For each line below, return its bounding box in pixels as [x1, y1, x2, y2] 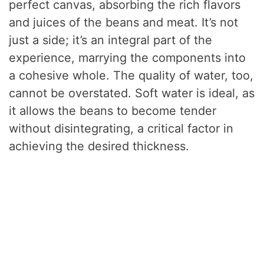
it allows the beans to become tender [9, 104, 217, 118]
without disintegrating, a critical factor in [9, 121, 234, 136]
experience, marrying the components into [9, 51, 246, 65]
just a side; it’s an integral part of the [9, 33, 213, 48]
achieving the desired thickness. [9, 139, 190, 154]
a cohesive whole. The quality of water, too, [9, 68, 254, 83]
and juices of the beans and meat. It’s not [9, 15, 239, 30]
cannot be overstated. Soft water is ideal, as [9, 86, 255, 101]
